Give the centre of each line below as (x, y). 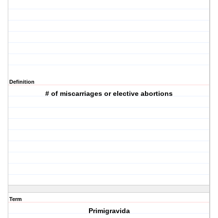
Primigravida (109, 211)
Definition (22, 82)
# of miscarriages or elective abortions (109, 94)
